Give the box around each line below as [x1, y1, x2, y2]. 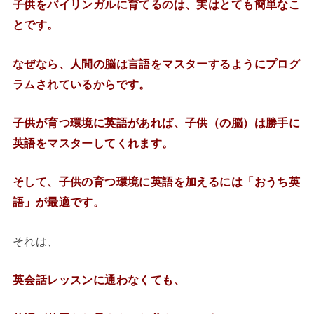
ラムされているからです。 [12, 77, 151, 90]
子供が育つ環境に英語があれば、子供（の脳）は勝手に [12, 116, 301, 129]
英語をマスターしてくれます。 [12, 136, 174, 149]
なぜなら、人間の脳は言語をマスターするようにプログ [12, 57, 301, 70]
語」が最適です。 [12, 196, 105, 209]
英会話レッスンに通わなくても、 [12, 273, 186, 286]
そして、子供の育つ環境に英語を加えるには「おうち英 [12, 175, 301, 189]
